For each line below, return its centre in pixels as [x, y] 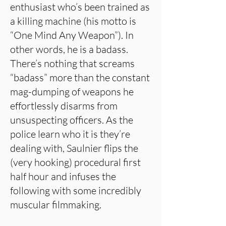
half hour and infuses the [63, 176]
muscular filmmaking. [56, 205]
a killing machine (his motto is [73, 21]
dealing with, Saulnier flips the [74, 148]
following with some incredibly [76, 190]
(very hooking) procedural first [75, 162]
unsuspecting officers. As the [72, 120]
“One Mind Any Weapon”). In [72, 35]
